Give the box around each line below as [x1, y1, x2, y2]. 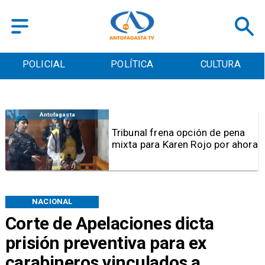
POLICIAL [22, 59, 66, 70]
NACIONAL [32, 197, 73, 206]
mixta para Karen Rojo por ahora [111, 138, 258, 151]
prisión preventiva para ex [5, 232, 206, 253]
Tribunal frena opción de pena [111, 127, 245, 139]
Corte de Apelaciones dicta [5, 212, 214, 234]
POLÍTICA [111, 59, 154, 70]
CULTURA [200, 59, 241, 70]
